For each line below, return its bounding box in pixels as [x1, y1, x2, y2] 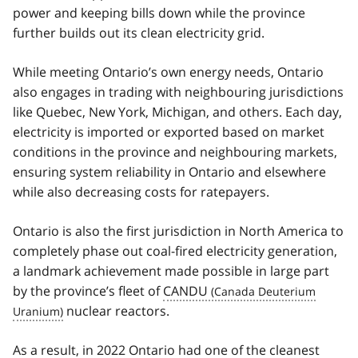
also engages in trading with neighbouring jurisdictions [13, 82, 344, 101]
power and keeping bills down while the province [13, 3, 305, 22]
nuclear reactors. [63, 301, 169, 320]
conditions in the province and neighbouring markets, [13, 142, 337, 161]
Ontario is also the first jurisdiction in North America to [13, 221, 344, 240]
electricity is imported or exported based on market [13, 122, 324, 141]
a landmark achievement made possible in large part [13, 261, 329, 280]
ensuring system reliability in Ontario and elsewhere [13, 162, 326, 181]
